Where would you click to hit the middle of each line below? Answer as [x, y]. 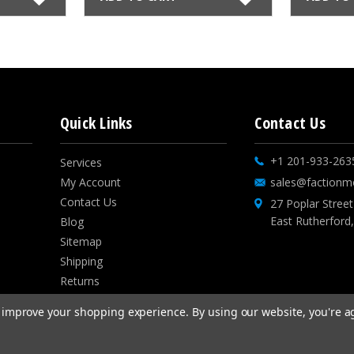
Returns [79, 281]
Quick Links [96, 122]
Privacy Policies [99, 300]
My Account [90, 182]
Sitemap [81, 241]
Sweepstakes [93, 320]
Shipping [81, 261]
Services [81, 162]
